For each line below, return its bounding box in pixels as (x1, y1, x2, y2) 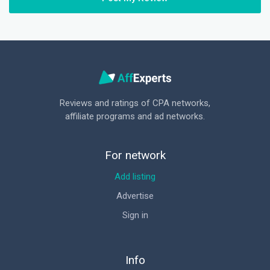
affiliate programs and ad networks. (65, 110, 205, 122)
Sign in (122, 209, 148, 221)
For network (104, 148, 166, 162)
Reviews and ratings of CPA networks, (60, 97, 210, 108)
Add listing (115, 171, 155, 182)
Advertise (116, 190, 154, 201)
